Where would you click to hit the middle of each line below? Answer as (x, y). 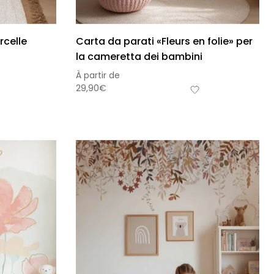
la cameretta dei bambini (139, 57)
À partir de (98, 76)
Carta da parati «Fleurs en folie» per (164, 42)
